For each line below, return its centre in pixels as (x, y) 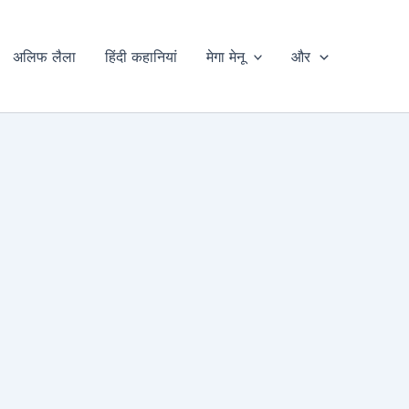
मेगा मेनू (225, 56)
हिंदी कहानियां (141, 56)
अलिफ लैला (44, 56)
